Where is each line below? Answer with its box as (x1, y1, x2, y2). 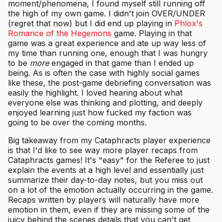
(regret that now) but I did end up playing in (8, 18, 174, 29)
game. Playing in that (111, 28, 192, 39)
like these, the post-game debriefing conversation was (8, 78, 211, 88)
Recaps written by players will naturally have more (8, 195, 199, 205)
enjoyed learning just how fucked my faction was (8, 108, 192, 118)
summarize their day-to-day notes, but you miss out (8, 175, 203, 185)
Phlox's (174, 18, 203, 29)
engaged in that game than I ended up (49, 58, 194, 68)
